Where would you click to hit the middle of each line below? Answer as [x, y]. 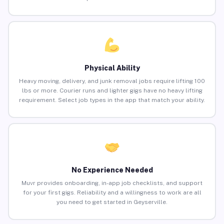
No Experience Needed [112, 170]
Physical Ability [112, 68]
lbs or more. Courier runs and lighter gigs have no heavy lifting [112, 91]
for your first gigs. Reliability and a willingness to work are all [112, 193]
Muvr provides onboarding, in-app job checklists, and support [112, 183]
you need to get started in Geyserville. [112, 202]
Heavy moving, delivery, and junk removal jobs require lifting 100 [112, 81]
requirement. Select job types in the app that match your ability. [112, 100]
